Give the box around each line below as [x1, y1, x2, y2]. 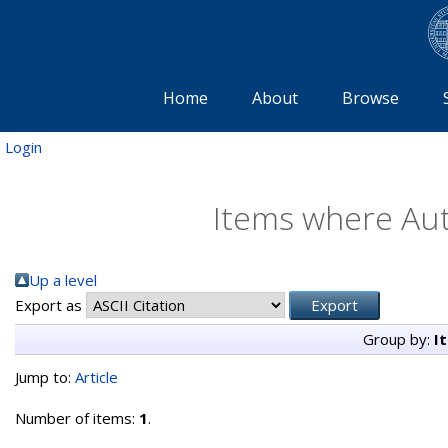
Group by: [363, 328, 435, 349]
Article [75, 366, 118, 387]
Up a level [29, 269, 97, 290]
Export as [15, 294, 86, 315]
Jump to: [15, 366, 75, 387]
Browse [342, 86, 399, 109]
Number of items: [15, 407, 139, 428]
